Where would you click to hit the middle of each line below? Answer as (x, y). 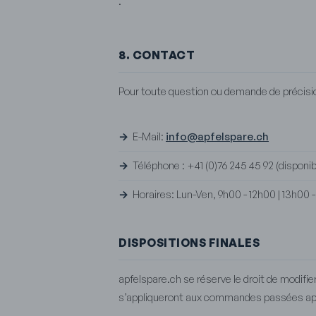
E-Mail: (149, 136)
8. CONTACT (157, 55)
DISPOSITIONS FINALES (189, 242)
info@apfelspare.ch (217, 136)
